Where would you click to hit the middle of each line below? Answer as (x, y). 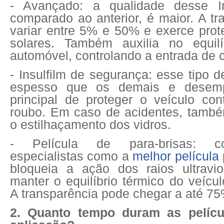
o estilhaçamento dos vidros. (90, 124)
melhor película (176, 156)
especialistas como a (71, 156)
